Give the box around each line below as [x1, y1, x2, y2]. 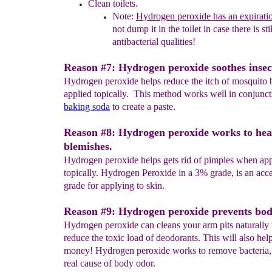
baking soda [64, 101, 110, 112]
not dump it [112, 24, 158, 34]
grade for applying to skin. [64, 180, 165, 191]
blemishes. [64, 140, 112, 152]
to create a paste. [110, 101, 175, 112]
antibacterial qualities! [112, 36, 195, 47]
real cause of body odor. [64, 258, 155, 268]
